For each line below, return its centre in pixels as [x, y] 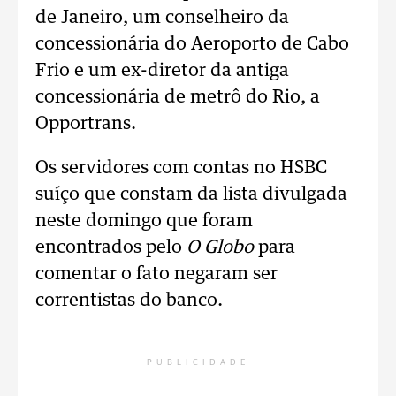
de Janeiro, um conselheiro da [162, 18]
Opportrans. [86, 124]
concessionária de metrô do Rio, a [178, 97]
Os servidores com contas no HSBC [181, 168]
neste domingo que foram [144, 221]
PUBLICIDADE [198, 362]
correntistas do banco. [129, 301]
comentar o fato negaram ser [156, 274]
